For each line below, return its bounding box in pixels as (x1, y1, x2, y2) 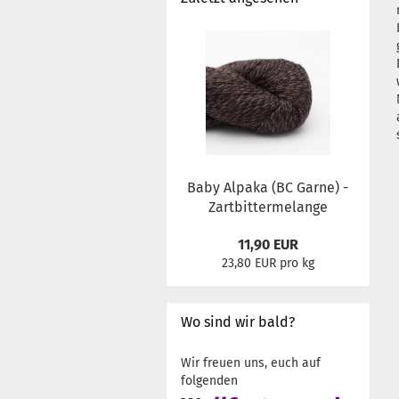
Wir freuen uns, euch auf (181, 355, 321, 370)
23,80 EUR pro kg (221, 256, 314, 271)
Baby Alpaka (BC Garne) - (187, 179, 349, 196)
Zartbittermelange (208, 199, 328, 216)
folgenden (181, 373, 238, 388)
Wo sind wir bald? (181, 313, 295, 330)
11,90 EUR (237, 236, 298, 253)
